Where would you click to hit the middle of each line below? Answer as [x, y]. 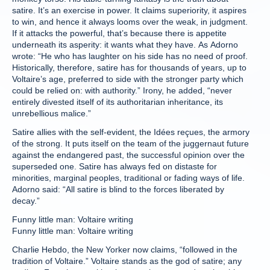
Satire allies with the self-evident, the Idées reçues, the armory [131, 132]
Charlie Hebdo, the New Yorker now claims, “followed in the [125, 250]
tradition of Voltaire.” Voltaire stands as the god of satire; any [127, 261]
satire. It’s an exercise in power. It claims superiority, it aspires [129, 10]
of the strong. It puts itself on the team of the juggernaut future [130, 143]
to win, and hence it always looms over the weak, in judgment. [130, 22]
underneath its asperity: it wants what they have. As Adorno [125, 45]
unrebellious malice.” [52, 113]
